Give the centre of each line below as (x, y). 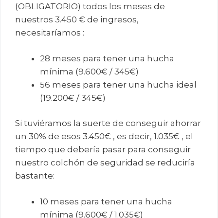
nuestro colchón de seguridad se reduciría (105, 163)
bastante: (35, 176)
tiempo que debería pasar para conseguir (103, 150)
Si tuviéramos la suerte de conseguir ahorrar (108, 123)
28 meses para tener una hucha (107, 58)
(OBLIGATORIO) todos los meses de (90, 7)
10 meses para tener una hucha (106, 201)
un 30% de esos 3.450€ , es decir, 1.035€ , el (104, 136)
